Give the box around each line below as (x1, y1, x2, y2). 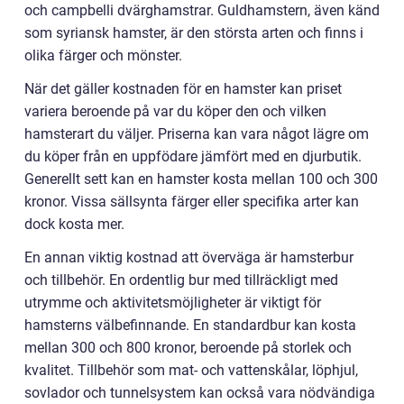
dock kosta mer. (24, 216, 124, 234)
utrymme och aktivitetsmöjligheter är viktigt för (24, 294, 321, 312)
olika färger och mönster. (24, 47, 182, 65)
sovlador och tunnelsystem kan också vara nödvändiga (24, 384, 375, 402)
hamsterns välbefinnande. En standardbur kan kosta (24, 317, 356, 335)
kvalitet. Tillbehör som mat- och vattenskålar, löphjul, (24, 362, 358, 380)
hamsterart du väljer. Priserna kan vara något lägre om (24, 125, 369, 143)
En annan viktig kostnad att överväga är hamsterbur (24, 249, 353, 267)
